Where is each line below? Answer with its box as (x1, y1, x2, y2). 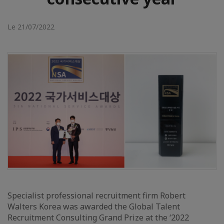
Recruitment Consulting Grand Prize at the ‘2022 (7, 212, 189, 223)
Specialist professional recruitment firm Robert (7, 190, 185, 201)
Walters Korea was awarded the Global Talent (7, 201, 180, 212)
